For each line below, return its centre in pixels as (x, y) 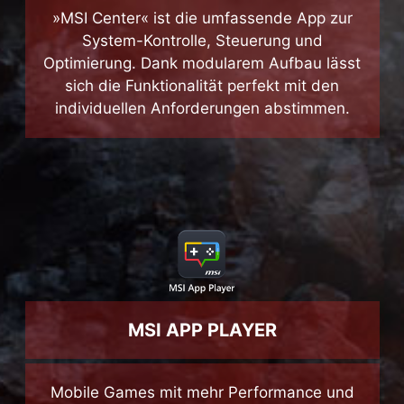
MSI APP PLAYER (202, 368)
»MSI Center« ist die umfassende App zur (202, 56)
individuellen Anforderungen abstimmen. (202, 147)
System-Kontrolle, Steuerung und (202, 79)
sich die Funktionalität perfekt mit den (202, 124)
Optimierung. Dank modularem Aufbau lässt (202, 101)
